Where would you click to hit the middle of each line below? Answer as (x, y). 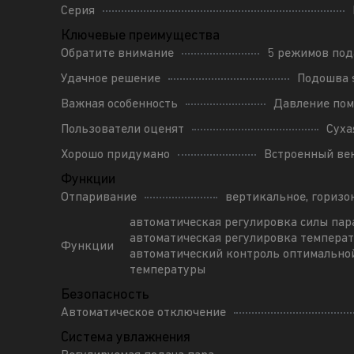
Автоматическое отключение (144, 313)
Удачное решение (111, 79)
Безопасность (105, 295)
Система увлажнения (126, 337)
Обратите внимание (118, 53)
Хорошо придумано (116, 154)
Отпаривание (99, 197)
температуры (168, 270)
